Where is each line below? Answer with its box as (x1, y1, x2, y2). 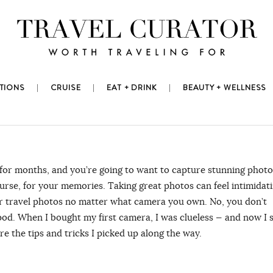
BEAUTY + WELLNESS (183, 82, 267, 94)
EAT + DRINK (106, 82, 157, 94)
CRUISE (51, 82, 81, 94)
